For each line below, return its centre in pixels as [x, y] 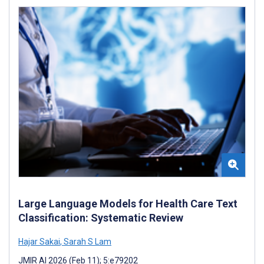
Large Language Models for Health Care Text [128, 204]
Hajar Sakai [39, 242]
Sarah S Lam [87, 242]
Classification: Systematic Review [101, 218]
